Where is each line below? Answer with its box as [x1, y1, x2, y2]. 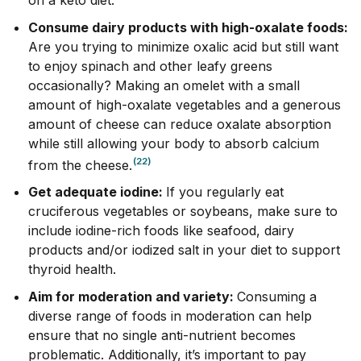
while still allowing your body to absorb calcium [28, 135, 319, 151]
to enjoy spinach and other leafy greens [28, 57, 272, 74]
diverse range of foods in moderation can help [28, 308, 312, 325]
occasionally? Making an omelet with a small [28, 77, 300, 93]
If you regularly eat [166, 184, 284, 201]
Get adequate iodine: [28, 184, 166, 201]
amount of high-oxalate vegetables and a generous [28, 96, 341, 113]
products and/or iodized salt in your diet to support [28, 242, 340, 259]
